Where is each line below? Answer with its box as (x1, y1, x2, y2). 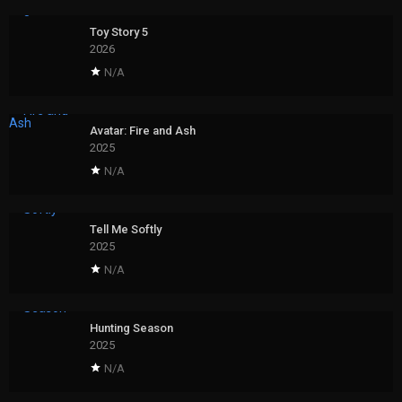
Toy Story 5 (90, 25, 148, 39)
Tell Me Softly (90, 223, 162, 237)
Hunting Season (90, 321, 173, 336)
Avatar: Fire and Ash (90, 124, 196, 138)
